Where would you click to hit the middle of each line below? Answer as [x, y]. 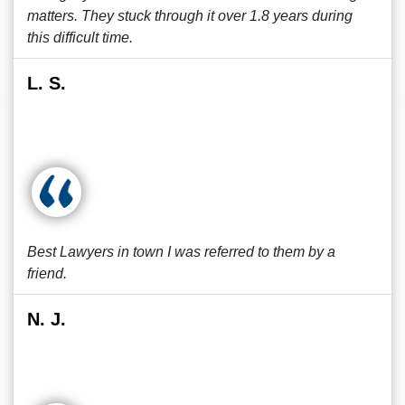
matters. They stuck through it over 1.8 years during [190, 16]
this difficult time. [80, 38]
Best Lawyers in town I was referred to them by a [181, 252]
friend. [47, 273]
